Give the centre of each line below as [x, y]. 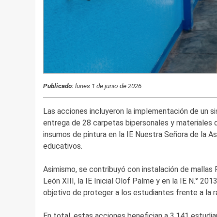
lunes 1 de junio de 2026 [107, 85]
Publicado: [60, 85]
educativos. [62, 146]
